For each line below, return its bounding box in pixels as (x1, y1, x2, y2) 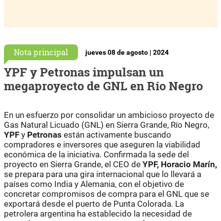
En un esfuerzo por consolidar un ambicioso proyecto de (4, 110, 214, 120)
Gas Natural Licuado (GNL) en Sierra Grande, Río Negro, (4, 119, 209, 130)
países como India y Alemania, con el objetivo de (4, 179, 184, 189)
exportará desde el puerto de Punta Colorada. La (4, 198, 184, 209)
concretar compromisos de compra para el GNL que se (4, 188, 209, 199)
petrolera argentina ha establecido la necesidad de (4, 208, 192, 219)
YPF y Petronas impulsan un (4, 64, 164, 80)
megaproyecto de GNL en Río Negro (4, 77, 203, 94)
